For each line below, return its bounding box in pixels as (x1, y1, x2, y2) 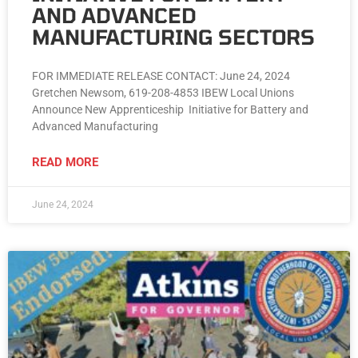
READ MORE (32, 155, 98, 170)
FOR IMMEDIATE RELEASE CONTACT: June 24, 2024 (32, 70, 290, 83)
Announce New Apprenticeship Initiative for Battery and (32, 103, 308, 117)
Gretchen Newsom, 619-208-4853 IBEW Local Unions (32, 86, 294, 100)
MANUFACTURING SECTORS (32, 25, 315, 50)
